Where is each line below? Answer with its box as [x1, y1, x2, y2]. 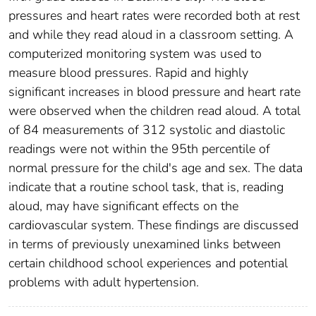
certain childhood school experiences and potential [8, 255, 288, 272]
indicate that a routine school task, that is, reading [8, 178, 284, 196]
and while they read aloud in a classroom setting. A [8, 26, 293, 44]
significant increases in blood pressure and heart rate [8, 83, 300, 101]
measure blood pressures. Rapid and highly [8, 64, 248, 82]
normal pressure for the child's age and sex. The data [8, 159, 303, 177]
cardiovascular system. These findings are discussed [8, 217, 298, 234]
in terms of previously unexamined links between [8, 236, 281, 253]
